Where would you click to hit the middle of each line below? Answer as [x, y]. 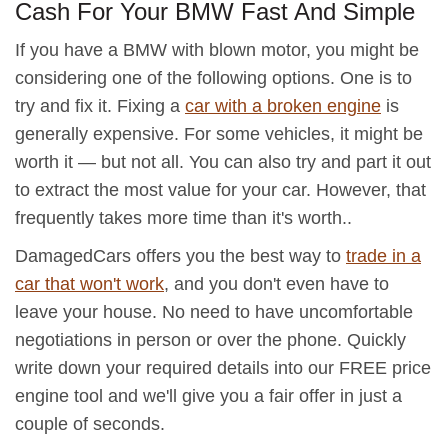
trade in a [383, 256]
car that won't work [89, 284]
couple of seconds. [90, 424]
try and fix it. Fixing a [100, 106]
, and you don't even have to [276, 284]
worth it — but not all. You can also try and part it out [223, 162]
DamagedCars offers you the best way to [180, 256]
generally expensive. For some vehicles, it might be [219, 134]
